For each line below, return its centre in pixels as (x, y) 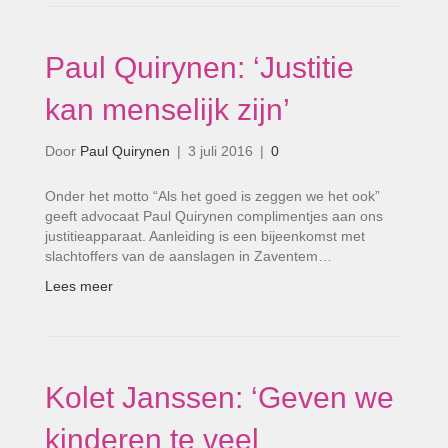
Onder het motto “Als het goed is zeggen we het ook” (212, 196)
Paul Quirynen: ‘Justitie (199, 67)
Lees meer (79, 286)
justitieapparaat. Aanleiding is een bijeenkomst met (205, 236)
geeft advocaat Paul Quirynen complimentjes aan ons (214, 216)
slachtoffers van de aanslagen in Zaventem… (188, 256)
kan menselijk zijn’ (167, 109)
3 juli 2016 (220, 151)
